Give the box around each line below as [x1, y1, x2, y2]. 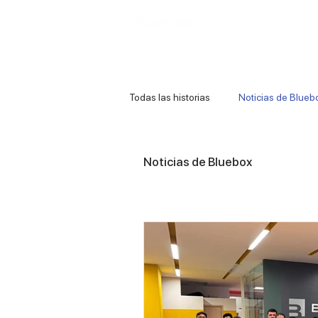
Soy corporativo [216, 17, 282, 28]
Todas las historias [129, 91, 210, 103]
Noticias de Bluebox [143, 155, 252, 170]
